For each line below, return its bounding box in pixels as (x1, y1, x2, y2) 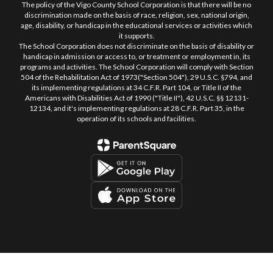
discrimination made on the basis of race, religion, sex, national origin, (24, 10, 249, 20)
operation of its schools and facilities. (77, 114, 196, 124)
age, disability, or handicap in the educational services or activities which (21, 21, 252, 30)
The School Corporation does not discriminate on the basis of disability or (19, 41, 254, 51)
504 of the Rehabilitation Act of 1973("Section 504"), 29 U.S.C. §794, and (21, 73, 252, 82)
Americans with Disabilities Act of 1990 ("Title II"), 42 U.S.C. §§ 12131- (24, 93, 249, 103)
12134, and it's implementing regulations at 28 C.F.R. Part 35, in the (29, 104, 244, 113)
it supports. (118, 31, 155, 41)
